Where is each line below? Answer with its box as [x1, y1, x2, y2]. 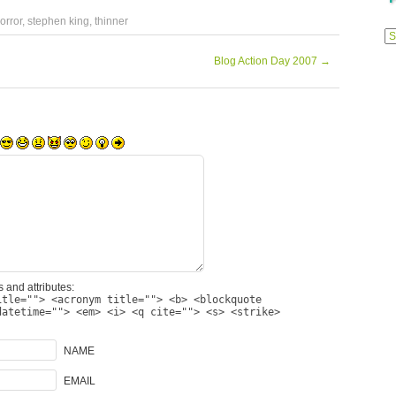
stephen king [27, 15, 89, 27]
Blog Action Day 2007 [214, 55, 320, 67]
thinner [95, 15, 128, 27]
